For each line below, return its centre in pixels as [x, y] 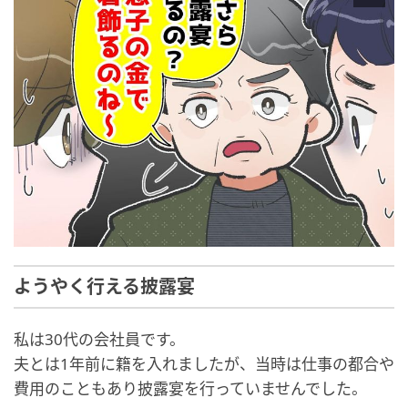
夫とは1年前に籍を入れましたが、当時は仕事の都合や [204, 363]
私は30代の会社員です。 [99, 339]
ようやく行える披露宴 [104, 286]
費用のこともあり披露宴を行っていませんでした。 [190, 388]
